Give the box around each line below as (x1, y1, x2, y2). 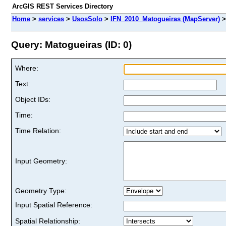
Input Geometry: (15, 156, 67, 165)
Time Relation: (15, 126, 61, 135)
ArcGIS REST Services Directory (12, 3, 113, 10)
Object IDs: (15, 95, 50, 103)
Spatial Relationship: (15, 216, 80, 225)
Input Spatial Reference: (15, 200, 92, 209)
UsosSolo (72, 15, 102, 23)
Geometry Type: (15, 186, 67, 195)
